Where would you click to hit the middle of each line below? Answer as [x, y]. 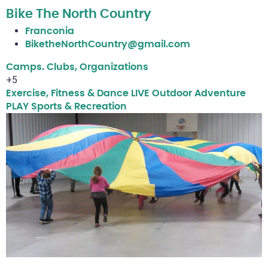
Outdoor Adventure [199, 94]
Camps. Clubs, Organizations [77, 67]
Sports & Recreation [79, 107]
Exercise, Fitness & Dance [67, 94]
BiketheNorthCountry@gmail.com [108, 45]
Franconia [50, 31]
